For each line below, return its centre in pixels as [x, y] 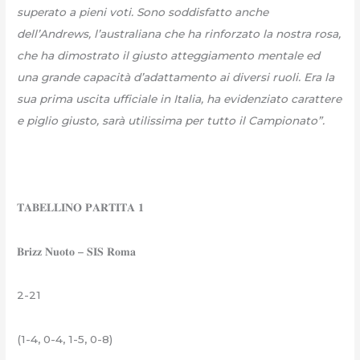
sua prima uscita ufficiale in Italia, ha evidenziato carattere [180, 98]
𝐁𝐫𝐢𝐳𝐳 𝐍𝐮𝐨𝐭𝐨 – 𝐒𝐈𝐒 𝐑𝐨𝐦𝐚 [77, 251]
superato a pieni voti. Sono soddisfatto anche [143, 12]
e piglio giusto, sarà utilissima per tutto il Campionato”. [171, 120]
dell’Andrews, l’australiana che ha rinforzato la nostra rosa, [179, 33]
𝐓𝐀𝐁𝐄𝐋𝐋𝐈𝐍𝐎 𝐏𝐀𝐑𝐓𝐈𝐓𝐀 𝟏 [81, 208]
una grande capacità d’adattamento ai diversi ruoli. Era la [176, 77]
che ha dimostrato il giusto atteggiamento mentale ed [169, 55]
